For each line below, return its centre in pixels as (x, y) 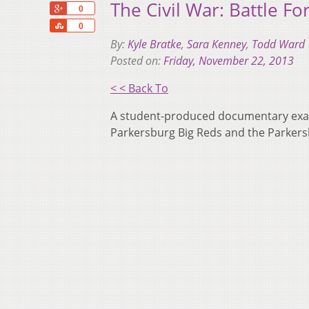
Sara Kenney (217, 44)
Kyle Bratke (154, 44)
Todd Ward (278, 44)
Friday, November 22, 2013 (229, 61)
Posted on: (137, 61)
